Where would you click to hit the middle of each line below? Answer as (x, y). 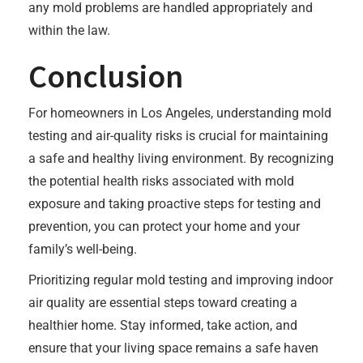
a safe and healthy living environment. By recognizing (181, 158)
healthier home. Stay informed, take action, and (163, 325)
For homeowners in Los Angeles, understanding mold (180, 113)
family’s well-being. (83, 249)
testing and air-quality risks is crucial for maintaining (178, 136)
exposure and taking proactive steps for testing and (175, 204)
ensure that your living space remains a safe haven (173, 348)
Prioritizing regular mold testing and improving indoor (181, 280)
